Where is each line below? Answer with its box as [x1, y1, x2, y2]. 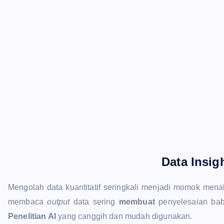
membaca [8, 197, 47, 206]
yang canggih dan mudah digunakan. [56, 211, 192, 220]
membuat [118, 197, 155, 206]
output [47, 197, 70, 206]
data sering [69, 197, 119, 206]
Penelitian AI [8, 211, 56, 220]
